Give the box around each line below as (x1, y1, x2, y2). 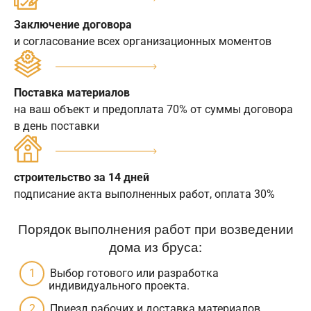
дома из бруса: (109, 237, 202, 256)
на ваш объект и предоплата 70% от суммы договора (14, 103, 293, 117)
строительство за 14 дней (14, 171, 149, 185)
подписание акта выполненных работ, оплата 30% (14, 187, 275, 201)
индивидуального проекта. (49, 279, 190, 293)
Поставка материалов (14, 86, 130, 100)
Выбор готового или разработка (50, 267, 219, 280)
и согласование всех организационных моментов (14, 35, 271, 49)
